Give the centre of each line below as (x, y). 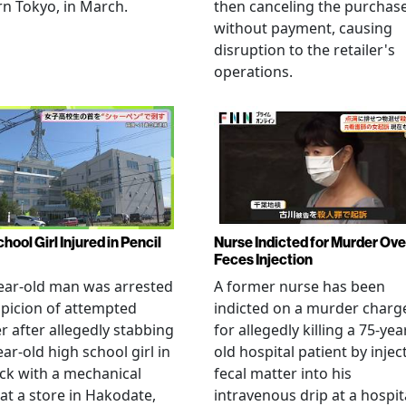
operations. (253, 72)
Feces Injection (263, 259)
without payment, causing (303, 28)
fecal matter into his (283, 373)
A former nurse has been (300, 286)
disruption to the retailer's (304, 50)
